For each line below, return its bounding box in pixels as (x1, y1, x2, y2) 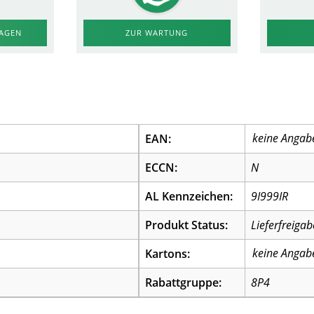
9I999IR (251, 189, 289, 204)
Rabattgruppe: (145, 275, 222, 290)
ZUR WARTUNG (125, 27, 189, 38)
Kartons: (145, 246, 191, 261)
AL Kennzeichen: (145, 189, 233, 204)
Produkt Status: (145, 217, 228, 233)
